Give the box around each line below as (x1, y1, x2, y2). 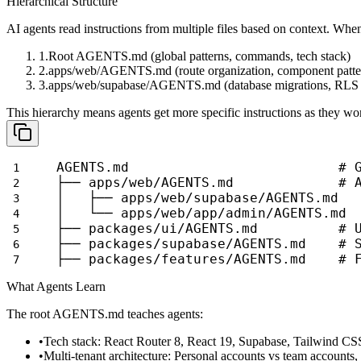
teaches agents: (124, 307, 203, 322)
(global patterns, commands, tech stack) (147, 49, 351, 64)
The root (6, 307, 52, 322)
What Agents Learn (6, 280, 106, 294)
